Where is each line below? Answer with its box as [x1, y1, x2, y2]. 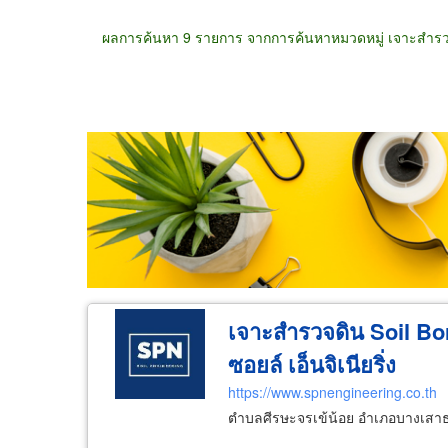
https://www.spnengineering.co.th [227, 382, 437, 402]
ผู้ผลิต [291, 164, 325, 185]
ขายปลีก [205, 164, 257, 185]
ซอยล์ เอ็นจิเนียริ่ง [227, 348, 396, 380]
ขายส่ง [129, 164, 171, 185]
